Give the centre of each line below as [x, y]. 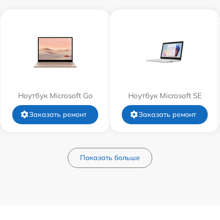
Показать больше [110, 157]
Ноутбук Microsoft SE [165, 95]
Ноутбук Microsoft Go [55, 95]
